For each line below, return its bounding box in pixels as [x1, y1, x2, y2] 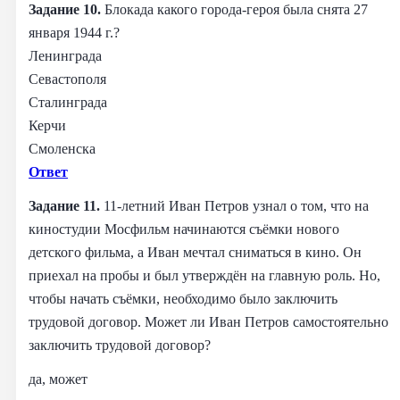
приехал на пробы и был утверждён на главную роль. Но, [29, 266, 380, 284]
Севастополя [29, 70, 106, 87]
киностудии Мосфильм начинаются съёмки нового [29, 220, 339, 237]
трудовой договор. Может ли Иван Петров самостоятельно [29, 312, 388, 330]
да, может [29, 370, 87, 387]
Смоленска [29, 139, 96, 157]
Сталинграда [29, 93, 107, 111]
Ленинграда [29, 46, 102, 64]
